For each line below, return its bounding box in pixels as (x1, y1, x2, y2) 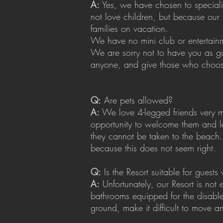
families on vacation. (91, 22, 168, 34)
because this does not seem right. (91, 142, 216, 154)
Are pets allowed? (101, 94, 173, 106)
